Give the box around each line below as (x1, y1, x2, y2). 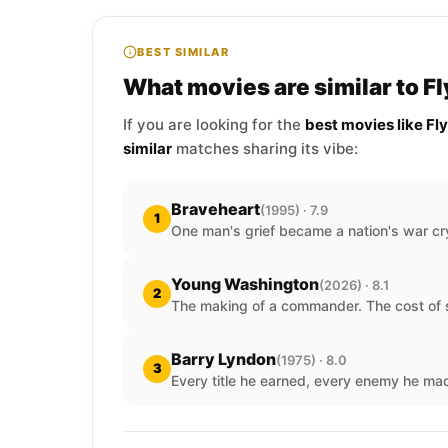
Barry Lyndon (171, 349, 276, 369)
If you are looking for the (123, 115, 305, 134)
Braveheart (171, 199, 260, 219)
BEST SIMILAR (137, 45, 229, 59)
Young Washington (171, 274, 319, 294)
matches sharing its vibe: (172, 139, 358, 158)
